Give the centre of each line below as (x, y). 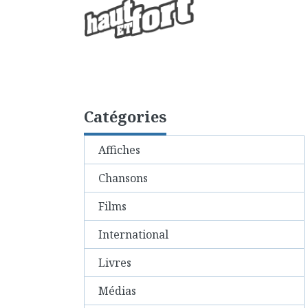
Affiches (119, 150)
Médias (117, 290)
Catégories (125, 116)
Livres (115, 262)
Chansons (123, 178)
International (133, 234)
